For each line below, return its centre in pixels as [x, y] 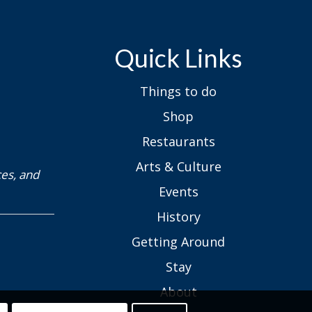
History [178, 217]
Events [178, 192]
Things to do [179, 91]
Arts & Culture [178, 166]
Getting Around [179, 242]
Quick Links [179, 58]
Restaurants [178, 141]
